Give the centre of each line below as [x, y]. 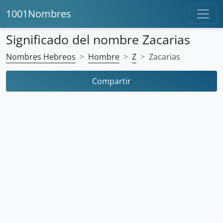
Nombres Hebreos [41, 57]
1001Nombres [39, 14]
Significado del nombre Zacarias [98, 39]
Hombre [104, 57]
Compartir [111, 81]
